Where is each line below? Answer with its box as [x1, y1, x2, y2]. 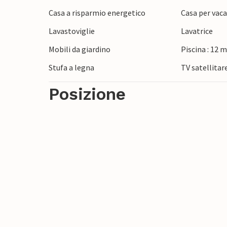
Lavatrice [181, 26, 213, 36]
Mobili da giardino [49, 44, 110, 55]
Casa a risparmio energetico [49, 8, 145, 18]
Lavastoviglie [49, 26, 95, 36]
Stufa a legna [49, 62, 94, 73]
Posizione [49, 84, 126, 104]
